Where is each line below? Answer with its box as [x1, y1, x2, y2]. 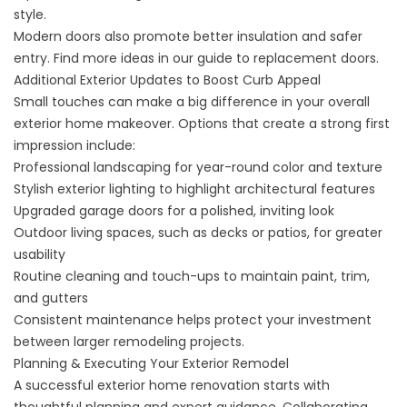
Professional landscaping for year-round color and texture [14, 158, 382, 176]
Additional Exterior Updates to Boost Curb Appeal [14, 71, 321, 89]
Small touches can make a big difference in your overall [14, 93, 370, 111]
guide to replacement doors [197, 49, 376, 67]
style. [14, 5, 46, 24]
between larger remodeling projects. [14, 333, 244, 351]
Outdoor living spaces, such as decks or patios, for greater [14, 223, 382, 242]
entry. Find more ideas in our [14, 49, 197, 67]
